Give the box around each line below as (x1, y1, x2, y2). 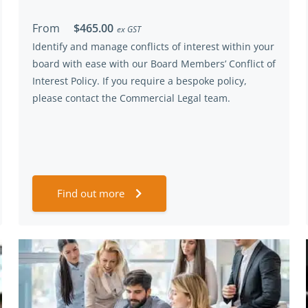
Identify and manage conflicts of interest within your (32, 40, 274, 53)
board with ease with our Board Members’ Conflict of (32, 57, 276, 70)
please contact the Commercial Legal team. (32, 91, 230, 104)
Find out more (57, 186, 124, 200)
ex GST (117, 23, 141, 35)
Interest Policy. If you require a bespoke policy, (32, 74, 247, 87)
